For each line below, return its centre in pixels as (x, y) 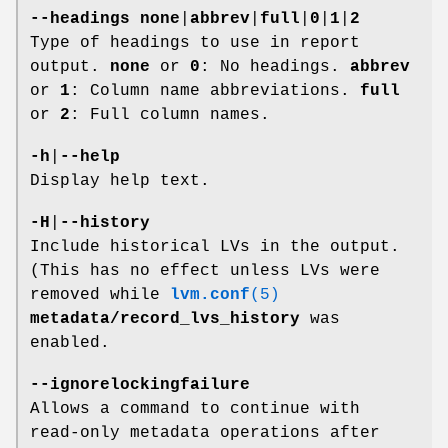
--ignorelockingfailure (140, 385)
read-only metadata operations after (205, 433)
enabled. (70, 343)
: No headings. (275, 67)
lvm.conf (210, 295)
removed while (100, 295)
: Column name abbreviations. (215, 91)
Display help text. (120, 181)
